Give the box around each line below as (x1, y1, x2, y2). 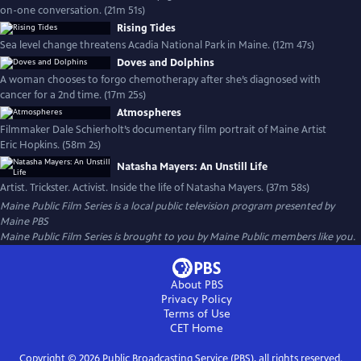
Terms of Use (163, 307, 230, 321)
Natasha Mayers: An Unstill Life (117, 160, 268, 173)
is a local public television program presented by (111, 200, 334, 213)
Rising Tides (117, 22, 176, 35)
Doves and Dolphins (117, 56, 214, 69)
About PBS (170, 278, 223, 292)
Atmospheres (117, 106, 181, 119)
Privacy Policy (161, 293, 232, 306)
